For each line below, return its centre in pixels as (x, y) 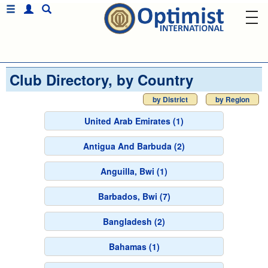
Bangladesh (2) (134, 221)
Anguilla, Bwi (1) (134, 171)
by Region (232, 99)
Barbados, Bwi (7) (134, 196)
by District (170, 99)
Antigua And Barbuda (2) (134, 146)
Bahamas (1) (134, 246)
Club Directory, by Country (101, 80)
